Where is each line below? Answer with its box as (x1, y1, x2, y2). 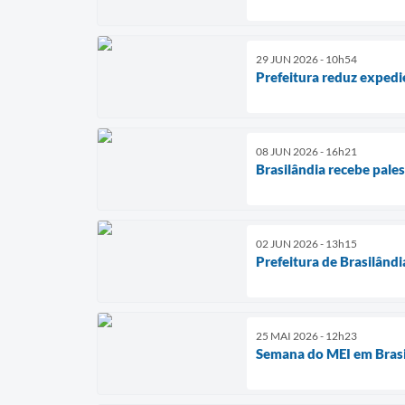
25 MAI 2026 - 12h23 (256, 328, 357, 343)
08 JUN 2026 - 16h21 (256, 144, 357, 158)
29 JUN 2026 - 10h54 (256, 52, 357, 66)
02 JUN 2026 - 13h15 (256, 236, 357, 250)
